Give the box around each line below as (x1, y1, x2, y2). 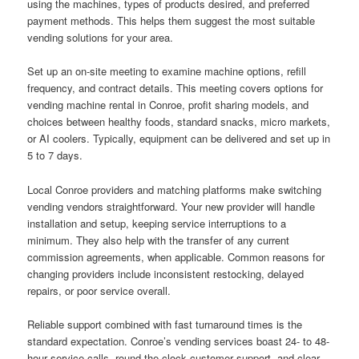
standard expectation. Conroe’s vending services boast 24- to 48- (27, 333, 330, 349)
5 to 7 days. (27, 147, 83, 163)
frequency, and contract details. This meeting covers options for (27, 80, 324, 96)
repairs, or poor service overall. (27, 282, 171, 298)
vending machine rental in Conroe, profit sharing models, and (27, 97, 309, 113)
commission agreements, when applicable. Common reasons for (27, 248, 325, 264)
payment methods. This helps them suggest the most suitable (27, 13, 316, 29)
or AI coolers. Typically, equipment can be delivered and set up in (27, 131, 331, 147)
